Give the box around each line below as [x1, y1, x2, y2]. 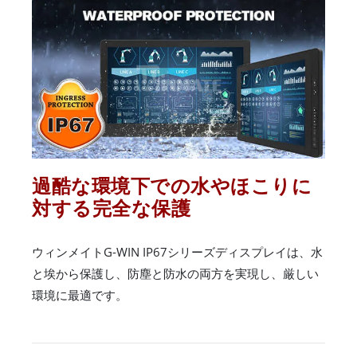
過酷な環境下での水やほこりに [32, 171, 312, 198]
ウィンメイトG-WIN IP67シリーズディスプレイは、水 [32, 243, 323, 260]
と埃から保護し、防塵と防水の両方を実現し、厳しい [32, 265, 319, 281]
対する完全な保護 [32, 194, 190, 221]
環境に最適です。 [32, 286, 127, 303]
